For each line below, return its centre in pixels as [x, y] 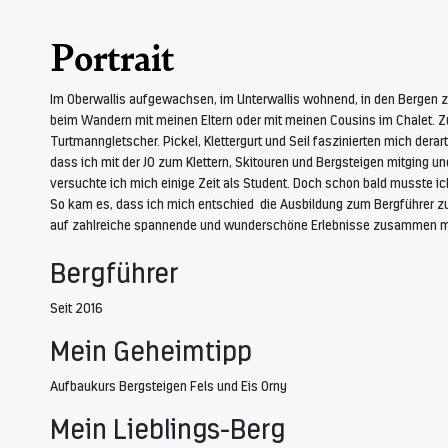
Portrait [112, 57]
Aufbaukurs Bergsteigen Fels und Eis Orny [168, 386]
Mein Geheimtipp [151, 351]
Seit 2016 [76, 308]
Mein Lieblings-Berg [167, 429]
